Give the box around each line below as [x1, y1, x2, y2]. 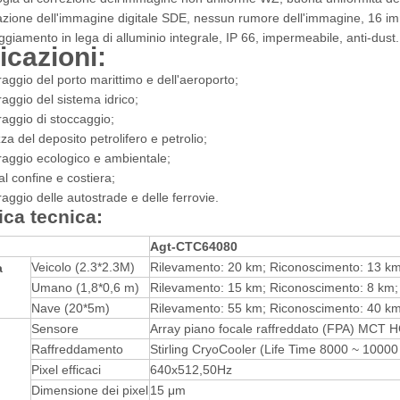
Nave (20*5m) [31, 301, 110, 315]
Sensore [31, 321, 79, 336]
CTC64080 [176, 239, 237, 254]
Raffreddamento [31, 342, 123, 356]
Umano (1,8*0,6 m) [31, 280, 139, 295]
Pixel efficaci [31, 362, 101, 377]
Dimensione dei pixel [31, 383, 148, 397]
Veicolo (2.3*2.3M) [31, 260, 135, 274]
